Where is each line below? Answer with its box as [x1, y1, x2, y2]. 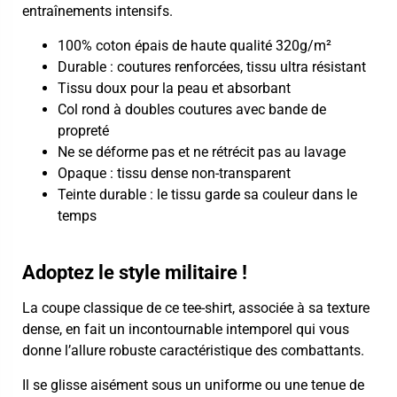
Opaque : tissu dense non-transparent [58, 164, 291, 182]
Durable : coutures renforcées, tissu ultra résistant [58, 58, 366, 75]
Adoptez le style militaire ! [22, 261, 247, 284]
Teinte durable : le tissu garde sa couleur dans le [58, 185, 357, 203]
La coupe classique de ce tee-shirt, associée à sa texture [22, 300, 370, 317]
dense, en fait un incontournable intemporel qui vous [22, 321, 349, 339]
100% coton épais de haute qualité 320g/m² [58, 36, 331, 54]
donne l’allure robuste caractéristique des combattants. [22, 342, 364, 360]
